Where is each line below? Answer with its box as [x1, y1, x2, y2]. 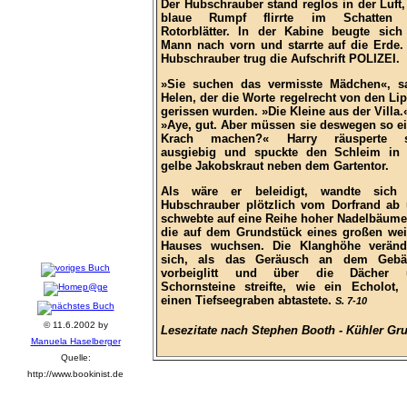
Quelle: [60, 352, 91, 362]
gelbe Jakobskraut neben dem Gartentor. [161, 159, 389, 174]
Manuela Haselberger [30, 336, 121, 346]
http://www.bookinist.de [27, 369, 124, 379]
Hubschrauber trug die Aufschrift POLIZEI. [161, 52, 400, 66]
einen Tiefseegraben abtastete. [161, 293, 335, 308]
